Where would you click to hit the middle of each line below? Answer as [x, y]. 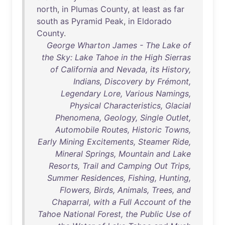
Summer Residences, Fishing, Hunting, [119, 178]
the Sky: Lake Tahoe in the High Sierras [116, 57]
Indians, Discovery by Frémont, [132, 81]
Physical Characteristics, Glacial [130, 105]
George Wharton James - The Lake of [119, 45]
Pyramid [87, 21]
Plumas [84, 9]
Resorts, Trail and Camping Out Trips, [120, 166]
